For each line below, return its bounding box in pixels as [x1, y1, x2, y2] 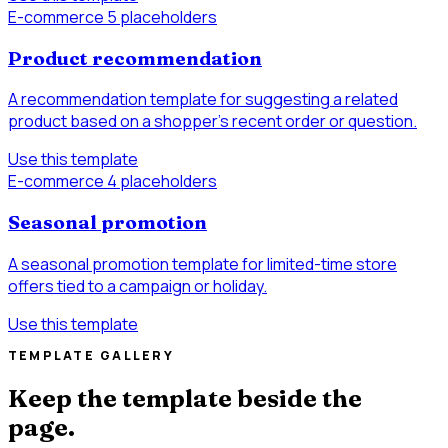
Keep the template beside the [8, 384, 362, 414]
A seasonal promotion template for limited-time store [8, 252, 397, 275]
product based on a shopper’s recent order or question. [8, 110, 417, 133]
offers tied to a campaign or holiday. [8, 274, 267, 297]
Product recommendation [8, 46, 262, 70]
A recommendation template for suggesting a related [8, 88, 398, 111]
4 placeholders [107, 170, 217, 193]
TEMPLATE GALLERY [8, 347, 174, 365]
